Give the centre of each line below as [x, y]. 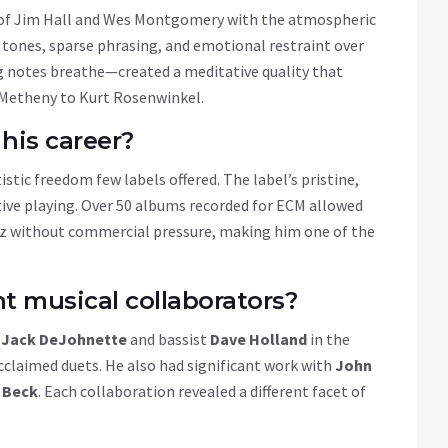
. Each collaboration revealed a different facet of [202, 391]
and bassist [168, 339]
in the [328, 339]
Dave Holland [258, 339]
